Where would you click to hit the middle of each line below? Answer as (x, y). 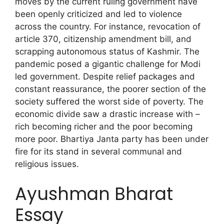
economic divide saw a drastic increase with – (107, 114)
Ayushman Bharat (94, 193)
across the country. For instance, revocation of (108, 27)
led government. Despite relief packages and (105, 77)
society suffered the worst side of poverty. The (109, 102)
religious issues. (47, 164)
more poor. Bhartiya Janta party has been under (112, 139)
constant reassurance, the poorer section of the (110, 89)
